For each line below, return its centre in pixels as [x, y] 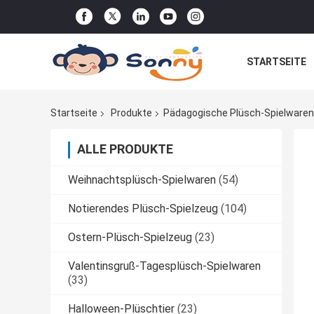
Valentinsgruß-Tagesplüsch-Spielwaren [164, 266]
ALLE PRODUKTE [125, 149]
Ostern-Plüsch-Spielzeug [130, 238]
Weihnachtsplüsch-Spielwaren [142, 180]
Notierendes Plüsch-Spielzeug [143, 209]
